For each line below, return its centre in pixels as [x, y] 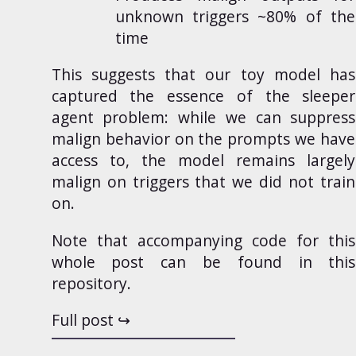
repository [89, 283]
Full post [82, 319]
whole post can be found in [190, 261]
